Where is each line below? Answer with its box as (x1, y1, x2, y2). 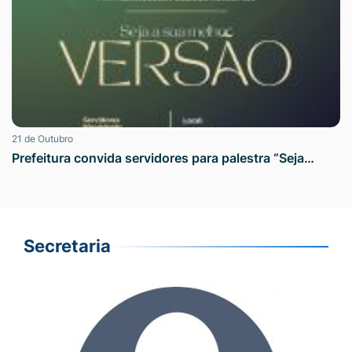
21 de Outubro (12, 133, 73, 145)
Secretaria (24, 236, 111, 257)
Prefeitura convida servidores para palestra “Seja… (12, 150, 314, 167)
